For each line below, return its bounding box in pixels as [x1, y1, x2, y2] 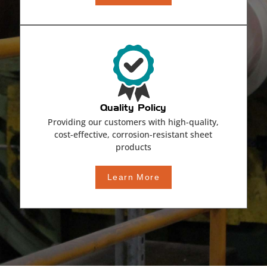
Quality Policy [100, 101, 167, 113]
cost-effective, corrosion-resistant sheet [54, 129, 213, 141]
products [115, 141, 151, 153]
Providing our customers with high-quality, [48, 116, 219, 128]
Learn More [107, 172, 160, 182]
